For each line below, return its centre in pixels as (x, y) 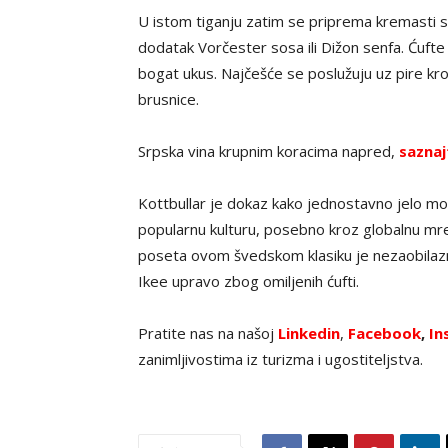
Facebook (384, 332)
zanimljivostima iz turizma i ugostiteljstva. (280, 358)
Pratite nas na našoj (208, 332)
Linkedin (309, 332)
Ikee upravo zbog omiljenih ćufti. (248, 280)
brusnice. (168, 98)
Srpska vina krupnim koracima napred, (268, 150)
